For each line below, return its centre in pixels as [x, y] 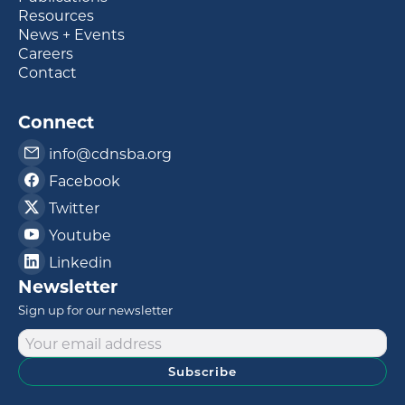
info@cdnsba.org [110, 153]
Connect [56, 122]
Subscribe [202, 372]
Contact [47, 72]
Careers [46, 53]
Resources [56, 15]
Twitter [74, 207]
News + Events [71, 34]
